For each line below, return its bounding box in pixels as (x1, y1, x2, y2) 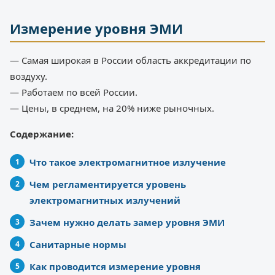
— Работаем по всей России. (10, 86, 137, 99)
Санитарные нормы (29, 238, 126, 251)
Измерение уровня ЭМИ (10, 19, 183, 38)
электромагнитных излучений (29, 194, 180, 207)
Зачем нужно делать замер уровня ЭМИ (29, 216, 225, 229)
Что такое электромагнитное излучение (29, 156, 226, 169)
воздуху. (10, 70, 47, 83)
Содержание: (10, 128, 74, 141)
